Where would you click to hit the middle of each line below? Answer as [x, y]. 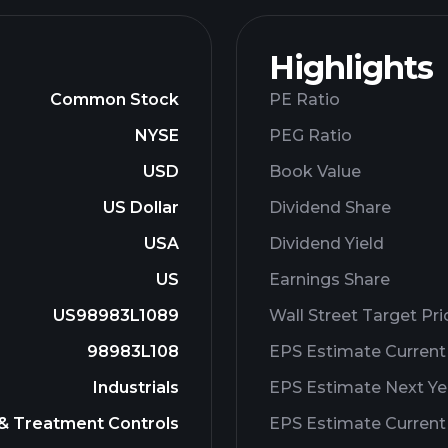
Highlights [351, 67]
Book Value [315, 171]
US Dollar [141, 207]
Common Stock [114, 99]
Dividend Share [330, 207]
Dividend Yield [326, 243]
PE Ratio [304, 99]
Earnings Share [329, 279]
